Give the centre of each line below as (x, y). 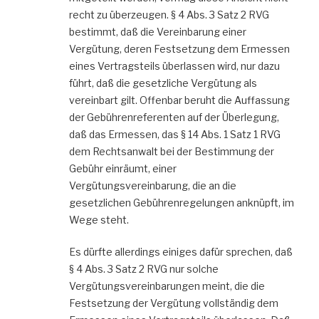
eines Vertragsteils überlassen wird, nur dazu (174, 66)
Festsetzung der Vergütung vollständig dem (174, 303)
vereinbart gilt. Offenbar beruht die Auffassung (179, 100)
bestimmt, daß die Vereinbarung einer (158, 32)
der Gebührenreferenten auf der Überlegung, (174, 117)
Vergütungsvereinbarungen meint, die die (167, 286)
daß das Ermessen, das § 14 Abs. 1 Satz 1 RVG (175, 135)
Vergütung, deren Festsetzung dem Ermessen (179, 49)
